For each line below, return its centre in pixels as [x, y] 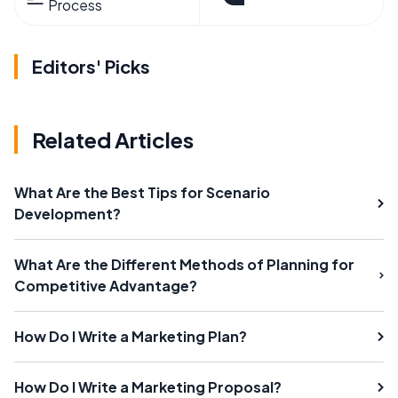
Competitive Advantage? [106, 285]
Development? [68, 213]
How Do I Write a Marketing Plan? [131, 336]
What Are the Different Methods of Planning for [184, 264]
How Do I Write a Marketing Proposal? [148, 386]
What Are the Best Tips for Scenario [142, 192]
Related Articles [113, 139]
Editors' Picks [91, 66]
